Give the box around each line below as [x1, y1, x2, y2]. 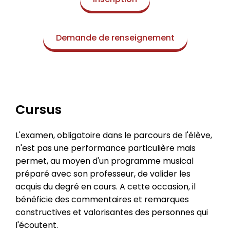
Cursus [15, 101, 62, 119]
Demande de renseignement [55, 31, 175, 44]
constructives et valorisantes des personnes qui [15, 206, 208, 218]
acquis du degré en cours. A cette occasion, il [15, 181, 196, 193]
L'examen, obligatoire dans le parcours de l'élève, [15, 129, 212, 141]
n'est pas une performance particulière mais [15, 142, 196, 154]
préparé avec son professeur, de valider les [15, 168, 190, 180]
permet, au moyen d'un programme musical [15, 155, 194, 167]
